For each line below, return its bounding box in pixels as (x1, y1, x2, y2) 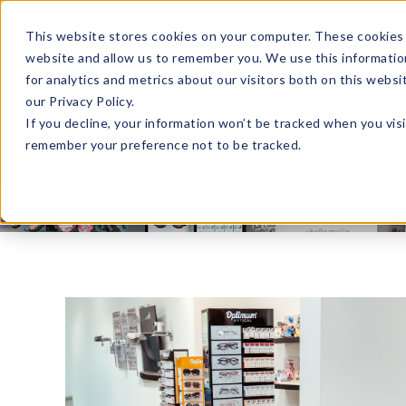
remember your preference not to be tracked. (25, 137, 302, 152)
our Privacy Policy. (25, 93, 135, 109)
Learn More (295, 6, 372, 24)
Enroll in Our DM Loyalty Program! (65, 6, 292, 24)
